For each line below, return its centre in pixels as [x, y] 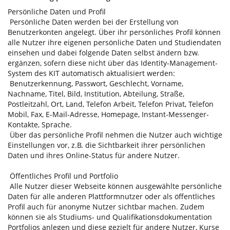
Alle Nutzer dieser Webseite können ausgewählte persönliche [115, 186]
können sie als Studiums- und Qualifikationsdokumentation [110, 217]
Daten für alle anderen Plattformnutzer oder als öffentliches [111, 196]
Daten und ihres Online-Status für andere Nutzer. [94, 155]
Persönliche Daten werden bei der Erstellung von [93, 22]
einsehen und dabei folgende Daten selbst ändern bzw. [103, 52]
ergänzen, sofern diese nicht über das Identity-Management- [113, 63]
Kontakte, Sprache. [40, 124]
